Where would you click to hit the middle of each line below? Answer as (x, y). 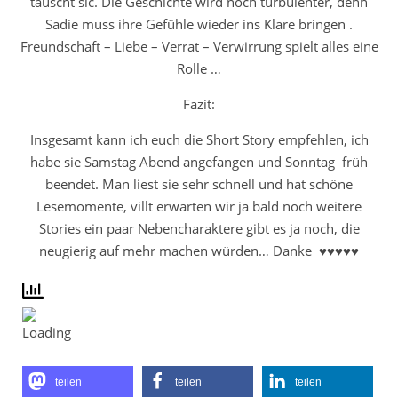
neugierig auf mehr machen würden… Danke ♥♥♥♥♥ (199, 251)
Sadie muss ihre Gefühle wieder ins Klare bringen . (199, 24)
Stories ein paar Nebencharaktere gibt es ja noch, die (199, 228)
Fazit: (199, 104)
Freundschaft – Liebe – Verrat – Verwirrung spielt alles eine (199, 46)
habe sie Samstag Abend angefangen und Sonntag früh (199, 162)
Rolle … (199, 68)
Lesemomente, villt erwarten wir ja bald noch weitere (199, 206)
